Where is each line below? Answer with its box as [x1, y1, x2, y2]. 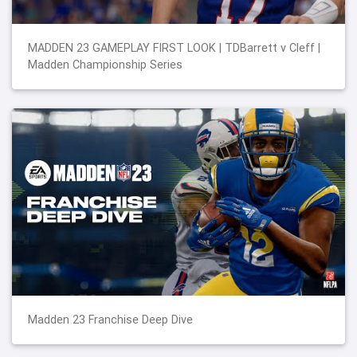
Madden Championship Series [28, 57, 182, 72]
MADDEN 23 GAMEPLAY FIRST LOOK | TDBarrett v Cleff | [28, 40, 320, 55]
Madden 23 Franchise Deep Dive [28, 312, 193, 327]
